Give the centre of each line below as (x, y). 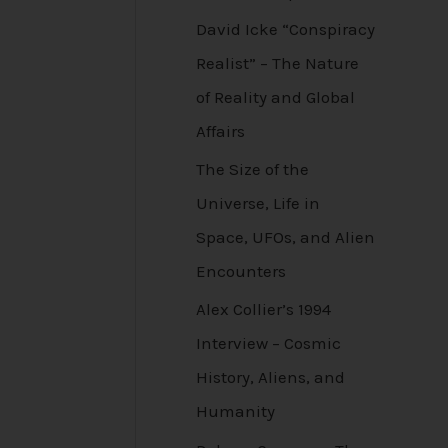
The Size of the (252, 169)
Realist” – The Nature (277, 62)
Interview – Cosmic (268, 343)
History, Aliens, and (270, 377)
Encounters (241, 271)
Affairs (220, 130)
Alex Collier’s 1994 (263, 309)
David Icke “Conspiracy (285, 28)
